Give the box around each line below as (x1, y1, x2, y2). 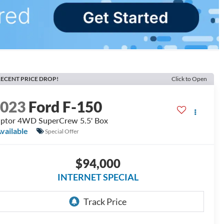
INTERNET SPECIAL (57, 171, 138, 183)
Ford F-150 (28, 97, 102, 116)
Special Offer (45, 127, 79, 135)
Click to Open (171, 75, 207, 82)
